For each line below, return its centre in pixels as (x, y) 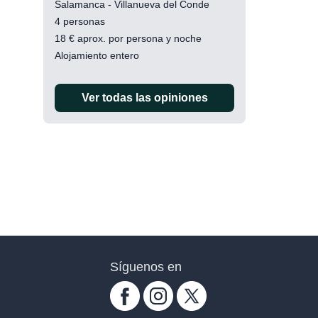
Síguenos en (146, 267)
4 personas (80, 21)
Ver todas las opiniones (144, 98)
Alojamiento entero (97, 55)
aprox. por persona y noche (138, 38)
